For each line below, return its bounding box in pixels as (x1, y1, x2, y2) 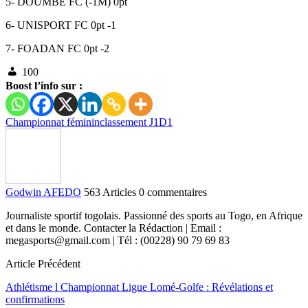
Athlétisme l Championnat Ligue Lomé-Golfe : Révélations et (5, 281, 273, 294)
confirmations (5, 294, 65, 306)
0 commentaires (139, 186, 207, 199)
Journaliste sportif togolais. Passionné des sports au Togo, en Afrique (5, 210, 302, 222)
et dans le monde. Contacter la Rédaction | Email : (5, 222, 221, 234)
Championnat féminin (5, 116, 100, 129)
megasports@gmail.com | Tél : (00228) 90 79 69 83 (5, 234, 230, 247)
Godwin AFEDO (5, 186, 81, 199)
